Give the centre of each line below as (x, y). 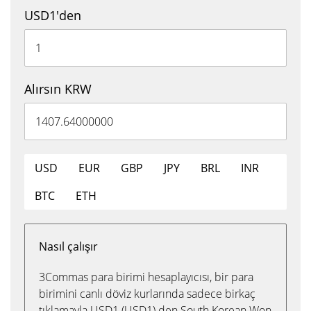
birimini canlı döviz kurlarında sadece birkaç (147, 294)
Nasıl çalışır (68, 246)
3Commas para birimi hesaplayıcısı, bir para (146, 277)
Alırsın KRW (58, 89)
